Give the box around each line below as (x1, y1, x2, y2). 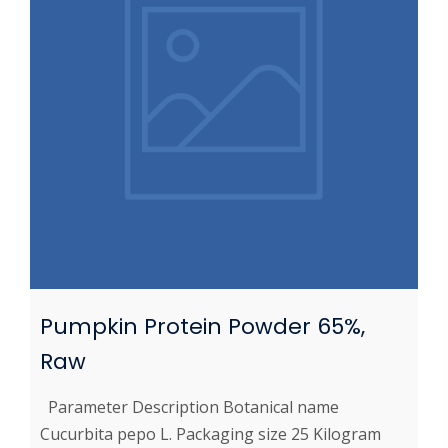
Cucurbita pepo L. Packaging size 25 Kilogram (40, 423, 381, 446)
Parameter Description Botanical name (40, 396, 339, 419)
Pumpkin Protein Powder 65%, (40, 311, 365, 343)
